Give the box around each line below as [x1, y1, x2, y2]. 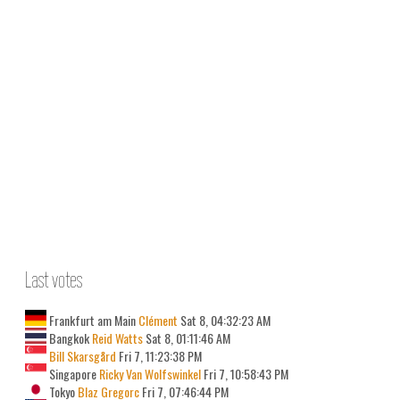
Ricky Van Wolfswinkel [96, 364, 201, 383]
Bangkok [46, 329, 89, 347]
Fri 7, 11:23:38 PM [116, 346, 202, 365]
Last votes [25, 267, 82, 292]
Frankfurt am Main [46, 311, 136, 329]
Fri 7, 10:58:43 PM [201, 364, 288, 383]
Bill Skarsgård [49, 346, 116, 365]
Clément [136, 311, 180, 329]
